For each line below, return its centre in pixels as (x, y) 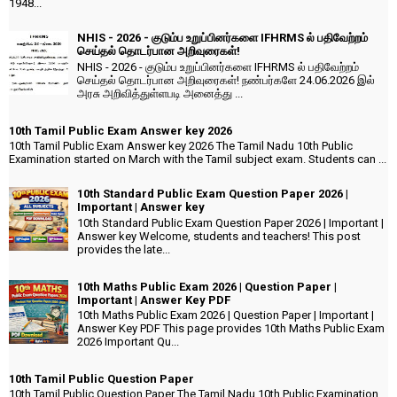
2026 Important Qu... (128, 342)
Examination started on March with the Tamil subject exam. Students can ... (198, 160)
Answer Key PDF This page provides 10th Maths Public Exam (231, 329)
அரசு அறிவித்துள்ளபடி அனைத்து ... (160, 94)
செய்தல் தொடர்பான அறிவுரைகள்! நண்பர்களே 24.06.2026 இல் (226, 81)
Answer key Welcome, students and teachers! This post (219, 237)
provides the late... (124, 250)
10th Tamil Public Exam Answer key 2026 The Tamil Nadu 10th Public (181, 146)
